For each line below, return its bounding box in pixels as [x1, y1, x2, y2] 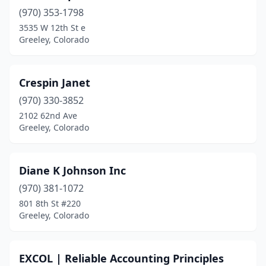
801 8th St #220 [19, 198, 81, 209]
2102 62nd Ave [19, 110, 77, 121]
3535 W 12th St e [19, 22, 85, 33]
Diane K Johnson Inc [19, 163, 126, 178]
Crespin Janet [19, 75, 90, 90]
